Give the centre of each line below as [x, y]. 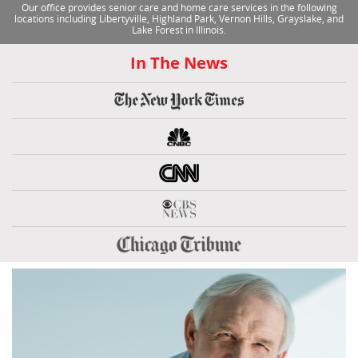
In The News [179, 63]
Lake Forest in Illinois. [179, 31]
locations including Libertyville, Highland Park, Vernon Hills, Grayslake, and [179, 20]
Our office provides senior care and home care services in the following [179, 8]
